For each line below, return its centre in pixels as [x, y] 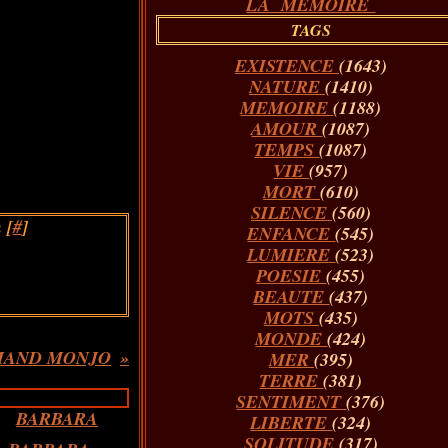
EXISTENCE [286, 65]
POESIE [291, 275]
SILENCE [291, 212]
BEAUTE [291, 296]
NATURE [286, 86]
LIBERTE [291, 422]
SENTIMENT [291, 401]
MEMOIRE [287, 107]
